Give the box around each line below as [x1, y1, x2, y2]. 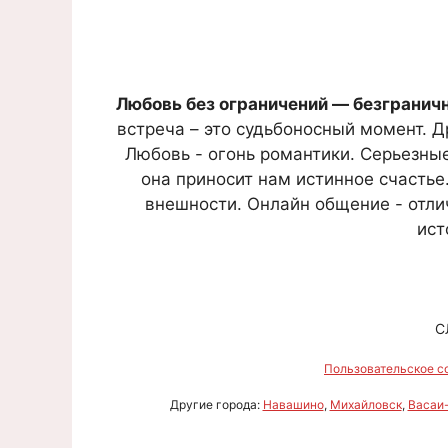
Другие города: [169, 396, 263, 412]
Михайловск [329, 396, 402, 412]
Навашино [262, 396, 324, 412]
